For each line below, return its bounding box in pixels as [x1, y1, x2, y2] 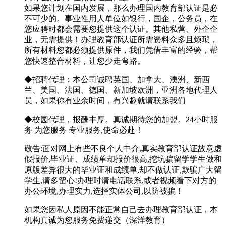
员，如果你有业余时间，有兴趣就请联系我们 [24, 96, 186, 105]
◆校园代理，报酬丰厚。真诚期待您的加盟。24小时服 [24, 115, 218, 124]
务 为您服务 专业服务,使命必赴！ [24, 126, 143, 135]
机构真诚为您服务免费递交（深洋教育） [24, 216, 169, 225]
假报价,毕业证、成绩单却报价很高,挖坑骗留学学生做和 [24, 155, 222, 164]
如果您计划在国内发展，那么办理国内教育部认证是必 [24, 4, 218, 13]
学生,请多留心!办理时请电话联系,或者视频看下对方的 [24, 176, 216, 185]
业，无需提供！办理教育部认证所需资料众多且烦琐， [24, 35, 218, 44]
